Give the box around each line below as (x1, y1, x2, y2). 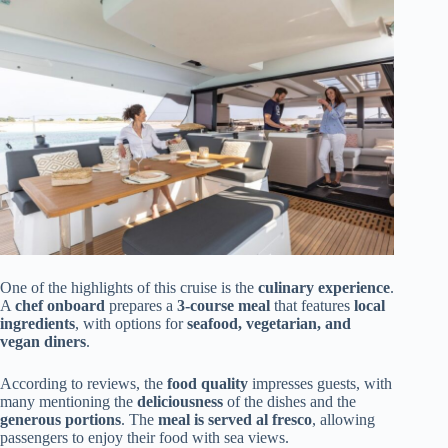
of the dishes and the (223, 393, 356, 411)
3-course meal (177, 297, 270, 315)
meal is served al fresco (158, 411, 312, 429)
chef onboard (15, 297, 105, 315)
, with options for (75, 315, 187, 333)
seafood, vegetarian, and (187, 315, 351, 333)
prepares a (105, 297, 177, 315)
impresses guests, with (248, 375, 392, 393)
